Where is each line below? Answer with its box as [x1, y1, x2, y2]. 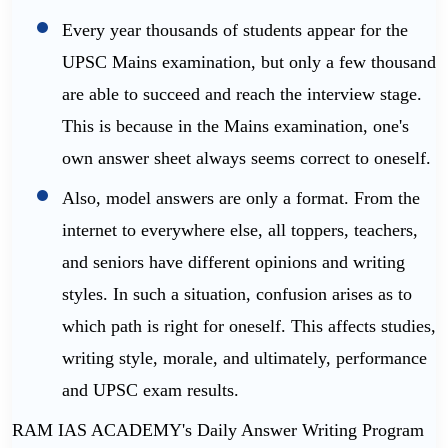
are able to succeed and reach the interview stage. [62, 84, 422, 105]
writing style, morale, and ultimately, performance [62, 348, 427, 369]
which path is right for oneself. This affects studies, [62, 316, 436, 337]
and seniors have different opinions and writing [62, 252, 405, 273]
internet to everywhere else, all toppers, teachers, [62, 220, 418, 241]
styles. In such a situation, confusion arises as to [62, 284, 412, 305]
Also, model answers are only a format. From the [62, 188, 420, 209]
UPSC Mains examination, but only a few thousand [62, 52, 436, 73]
